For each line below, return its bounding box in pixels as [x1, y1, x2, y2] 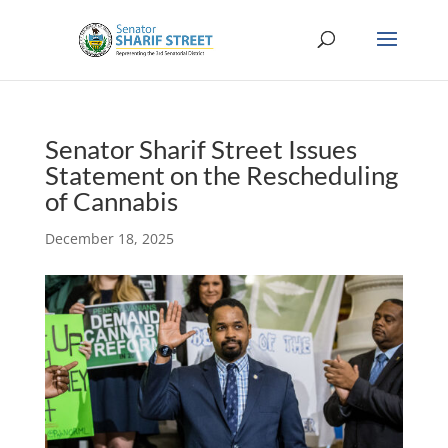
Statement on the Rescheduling [44, 159, 398, 191]
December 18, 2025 [44, 229, 174, 248]
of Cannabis [44, 185, 178, 217]
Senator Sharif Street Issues [44, 133, 357, 165]
